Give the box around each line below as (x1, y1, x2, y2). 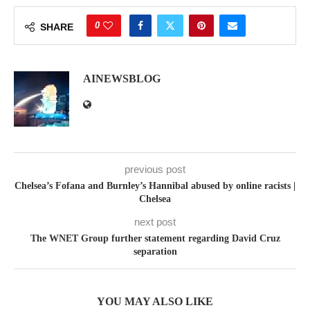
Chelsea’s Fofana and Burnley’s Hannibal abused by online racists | (15, 181, 295, 191)
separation (133, 246, 177, 257)
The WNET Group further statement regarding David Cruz (30, 233, 280, 244)
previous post (125, 163, 185, 175)
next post (134, 216, 176, 228)
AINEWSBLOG (83, 73, 161, 84)
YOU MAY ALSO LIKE (97, 295, 213, 307)
